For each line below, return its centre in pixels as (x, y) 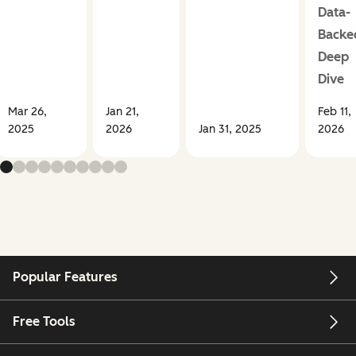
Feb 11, (334, 112)
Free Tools (44, 321)
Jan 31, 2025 (230, 130)
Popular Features (65, 277)
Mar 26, (27, 112)
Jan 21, (122, 112)
